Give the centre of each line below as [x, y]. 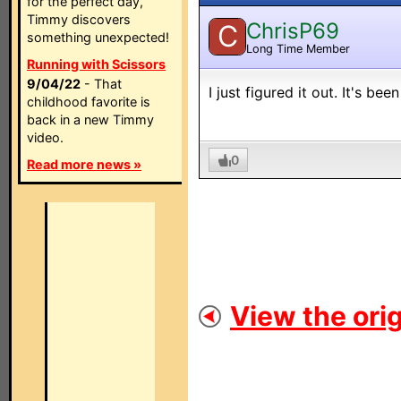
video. [45, 137]
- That [101, 84]
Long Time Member [298, 48]
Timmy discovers [79, 19]
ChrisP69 [293, 30]
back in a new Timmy [90, 119]
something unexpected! [98, 37]
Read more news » [84, 164]
